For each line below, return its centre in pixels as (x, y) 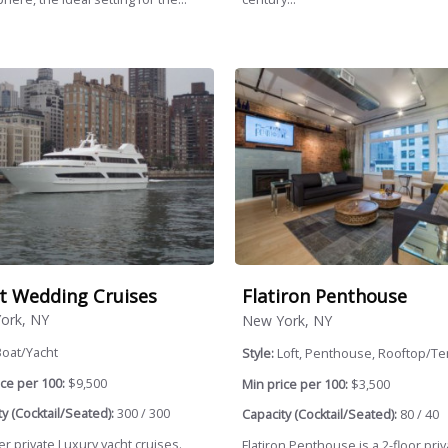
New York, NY (286, 320)
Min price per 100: (294, 384)
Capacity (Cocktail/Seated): (319, 415)
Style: (259, 353)
